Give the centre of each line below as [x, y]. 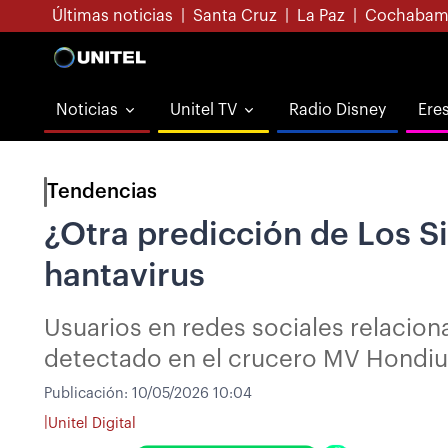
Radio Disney [337, 110]
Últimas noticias [112, 16]
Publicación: [88, 393]
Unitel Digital [92, 423]
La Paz [321, 16]
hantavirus [124, 276]
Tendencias [102, 192]
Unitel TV [203, 110]
